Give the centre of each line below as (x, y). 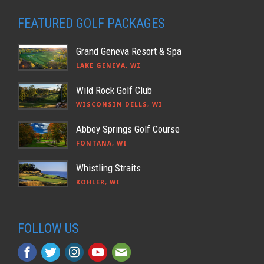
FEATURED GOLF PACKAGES (91, 24)
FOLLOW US (48, 229)
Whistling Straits (108, 168)
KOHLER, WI (98, 183)
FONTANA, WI (102, 144)
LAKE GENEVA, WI (108, 66)
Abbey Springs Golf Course (128, 129)
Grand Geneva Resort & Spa (129, 52)
